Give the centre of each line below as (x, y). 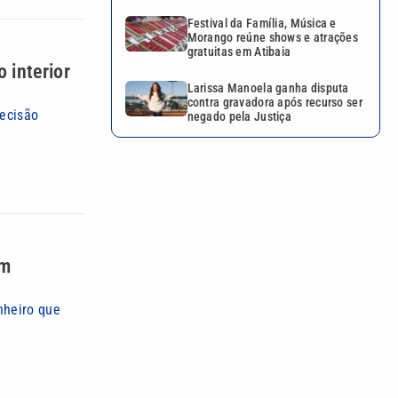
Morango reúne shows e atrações (273, 38)
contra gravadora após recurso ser (275, 103)
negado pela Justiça (239, 117)
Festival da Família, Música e (262, 24)
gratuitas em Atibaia (239, 52)
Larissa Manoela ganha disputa (268, 88)
